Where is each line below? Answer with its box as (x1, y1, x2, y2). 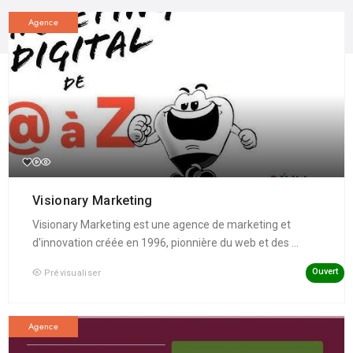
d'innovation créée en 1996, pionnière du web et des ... (32, 236, 299, 250)
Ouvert (311, 266, 338, 277)
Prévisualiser (43, 268, 102, 279)
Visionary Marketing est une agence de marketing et (32, 218, 291, 232)
